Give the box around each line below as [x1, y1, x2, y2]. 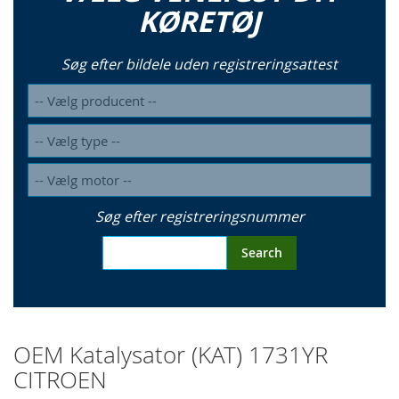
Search [241, 244, 282, 262]
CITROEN [13, 364, 107, 396]
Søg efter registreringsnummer [94, 207, 305, 227]
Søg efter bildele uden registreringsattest [61, 54, 338, 75]
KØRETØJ [138, 2, 261, 42]
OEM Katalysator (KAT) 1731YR [13, 339, 328, 371]
